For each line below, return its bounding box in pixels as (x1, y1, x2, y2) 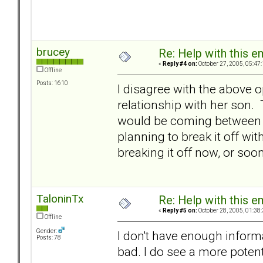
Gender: (36, 228, 58, 235)
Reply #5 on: (163, 207, 197, 214)
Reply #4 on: (163, 60, 197, 68)
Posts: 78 (36, 234, 61, 241)
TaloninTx (36, 192, 83, 206)
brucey (36, 45, 70, 59)
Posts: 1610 (36, 80, 68, 87)
